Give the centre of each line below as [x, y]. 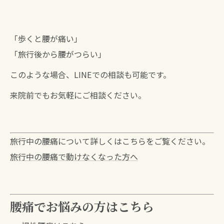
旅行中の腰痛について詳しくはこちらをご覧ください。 [110, 141]
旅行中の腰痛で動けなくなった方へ [74, 157]
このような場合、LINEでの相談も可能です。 [90, 75]
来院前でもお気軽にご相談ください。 [78, 95]
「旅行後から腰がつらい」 [58, 54]
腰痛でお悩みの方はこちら [82, 206]
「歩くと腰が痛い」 [46, 39]
